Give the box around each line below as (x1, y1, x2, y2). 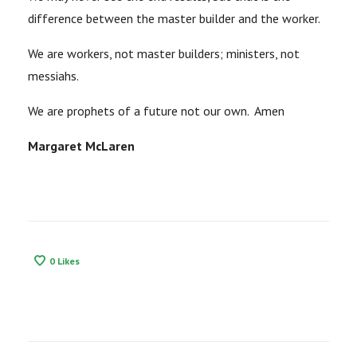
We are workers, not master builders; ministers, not (28, 45, 300, 62)
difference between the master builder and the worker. (28, 10, 320, 27)
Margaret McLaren (28, 138, 135, 155)
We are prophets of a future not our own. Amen (28, 103, 284, 120)
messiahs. (28, 68, 79, 84)
